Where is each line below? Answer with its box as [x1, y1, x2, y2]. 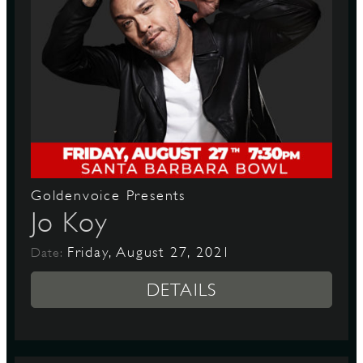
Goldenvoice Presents [31, 187, 186, 203]
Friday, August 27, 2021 [66, 244, 232, 260]
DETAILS [147, 280, 216, 300]
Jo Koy [31, 206, 108, 238]
